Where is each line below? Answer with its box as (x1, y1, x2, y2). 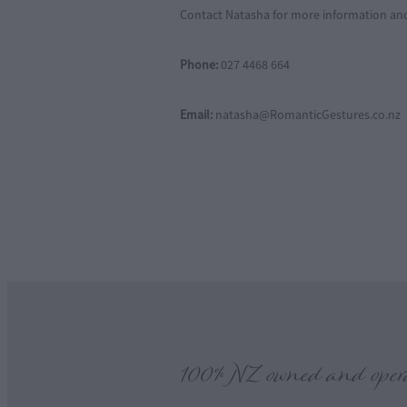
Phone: (180, 55, 218, 73)
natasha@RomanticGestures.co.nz (215, 105, 401, 123)
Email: (180, 105, 215, 123)
